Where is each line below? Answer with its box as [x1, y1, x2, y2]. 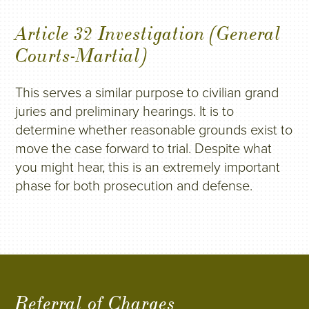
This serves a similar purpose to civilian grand [15, 85, 279, 101]
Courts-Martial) [15, 44, 147, 68]
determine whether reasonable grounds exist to [15, 122, 293, 139]
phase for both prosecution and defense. [15, 178, 253, 195]
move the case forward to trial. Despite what [15, 141, 272, 157]
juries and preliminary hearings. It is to [15, 103, 235, 120]
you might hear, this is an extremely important [15, 159, 281, 176]
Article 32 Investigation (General [15, 22, 282, 46]
